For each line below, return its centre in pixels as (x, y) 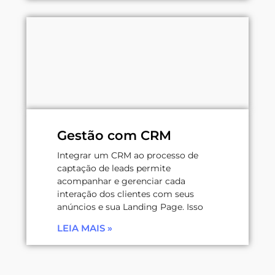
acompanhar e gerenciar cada (121, 181)
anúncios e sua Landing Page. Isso (130, 207)
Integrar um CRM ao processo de (128, 155)
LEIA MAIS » (85, 228)
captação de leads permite (114, 168)
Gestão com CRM (114, 135)
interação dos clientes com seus (126, 194)
